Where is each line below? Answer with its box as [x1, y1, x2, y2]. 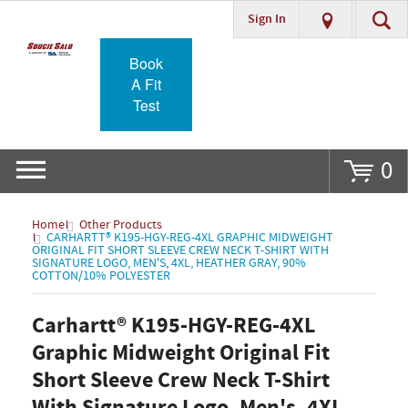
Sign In [247, 10, 286, 28]
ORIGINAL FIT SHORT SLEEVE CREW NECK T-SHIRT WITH [32, 242, 329, 259]
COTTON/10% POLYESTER [32, 268, 170, 284]
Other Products [79, 217, 162, 233]
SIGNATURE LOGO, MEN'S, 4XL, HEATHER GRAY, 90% [32, 255, 306, 271]
